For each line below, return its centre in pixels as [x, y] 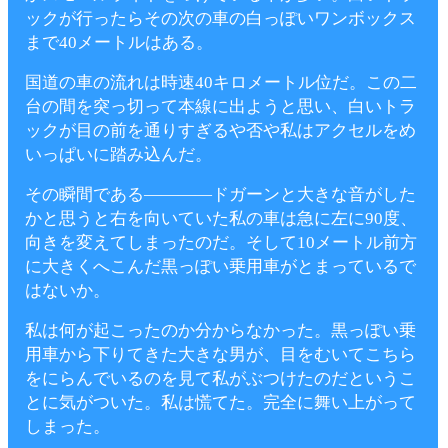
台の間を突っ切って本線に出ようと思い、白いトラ [220, 106]
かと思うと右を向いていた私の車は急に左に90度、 [221, 218]
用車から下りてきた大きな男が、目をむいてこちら [220, 354]
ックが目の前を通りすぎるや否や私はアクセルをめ [220, 130]
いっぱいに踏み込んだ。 [118, 154]
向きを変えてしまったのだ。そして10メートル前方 [221, 242]
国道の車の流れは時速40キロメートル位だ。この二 [221, 82]
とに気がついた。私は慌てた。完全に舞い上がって [220, 402]
